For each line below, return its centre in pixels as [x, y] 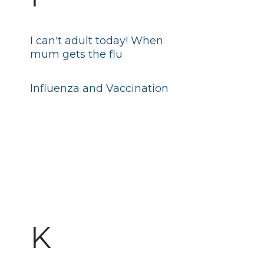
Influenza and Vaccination [99, 88]
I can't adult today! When [96, 41]
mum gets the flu [76, 54]
